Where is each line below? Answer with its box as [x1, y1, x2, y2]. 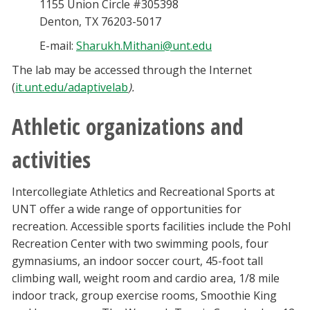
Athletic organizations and [12, 111, 244, 142]
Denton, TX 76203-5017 [39, 14, 161, 30]
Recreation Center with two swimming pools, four [12, 236, 268, 252]
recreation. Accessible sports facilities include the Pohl [12, 219, 291, 235]
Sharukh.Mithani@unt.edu [76, 38, 212, 54]
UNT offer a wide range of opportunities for [12, 201, 241, 217]
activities [12, 145, 91, 175]
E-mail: [39, 38, 76, 54]
